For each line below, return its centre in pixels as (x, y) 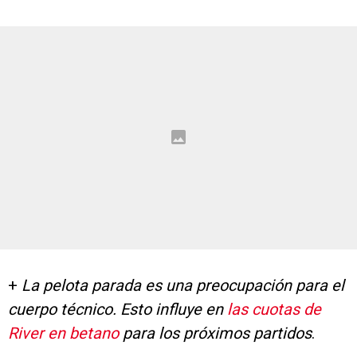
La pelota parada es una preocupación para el (183, 285)
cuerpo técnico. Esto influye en (118, 309)
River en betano (63, 333)
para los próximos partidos (215, 333)
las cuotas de (274, 309)
